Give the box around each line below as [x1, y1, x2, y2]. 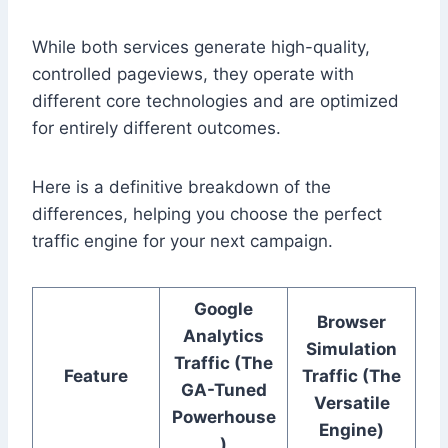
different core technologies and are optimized [32, 91, 399, 112]
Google [194, 299, 253, 320]
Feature [64, 366, 128, 387]
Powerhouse [171, 407, 276, 428]
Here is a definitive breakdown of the [32, 177, 331, 198]
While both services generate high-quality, [32, 37, 370, 58]
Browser [317, 312, 386, 333]
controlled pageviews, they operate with [32, 64, 354, 85]
